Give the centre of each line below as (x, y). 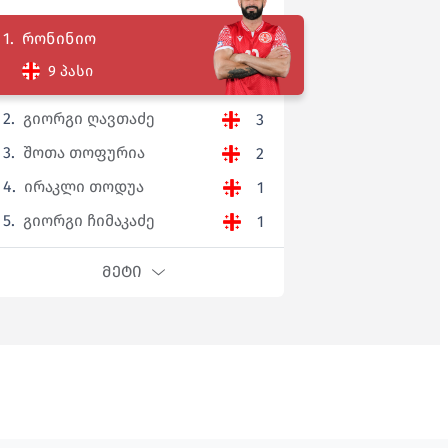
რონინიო (58, 39)
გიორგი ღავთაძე (88, 119)
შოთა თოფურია (83, 153)
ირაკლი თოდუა (83, 187)
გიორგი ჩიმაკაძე (88, 221)
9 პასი (70, 70)
